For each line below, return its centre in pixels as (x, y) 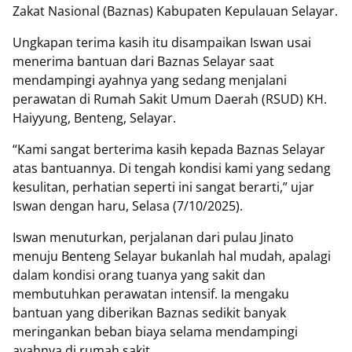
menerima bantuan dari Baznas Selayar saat (143, 62)
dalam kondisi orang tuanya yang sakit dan (139, 275)
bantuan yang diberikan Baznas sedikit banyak (149, 313)
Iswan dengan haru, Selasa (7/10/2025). (128, 206)
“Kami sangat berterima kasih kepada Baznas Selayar (169, 150)
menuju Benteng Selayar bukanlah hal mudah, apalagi (172, 257)
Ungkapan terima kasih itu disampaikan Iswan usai (162, 43)
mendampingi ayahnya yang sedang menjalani (150, 81)
